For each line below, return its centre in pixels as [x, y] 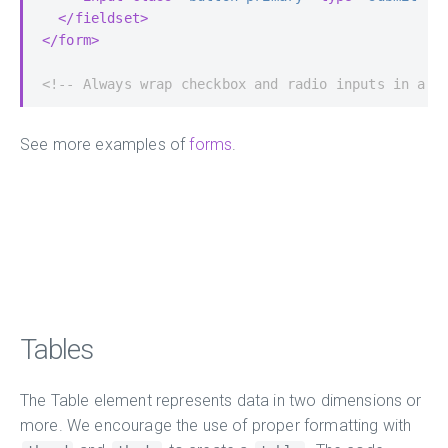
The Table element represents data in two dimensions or [221, 400]
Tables [56, 349]
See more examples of [105, 144]
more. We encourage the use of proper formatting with [216, 425]
